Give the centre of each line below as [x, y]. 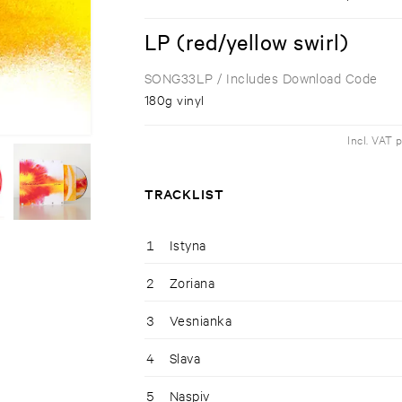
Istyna [188, 245]
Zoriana [192, 283]
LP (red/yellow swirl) [246, 42]
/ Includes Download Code [295, 78]
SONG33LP [179, 78]
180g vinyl [174, 100]
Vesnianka [201, 320]
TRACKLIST [184, 194]
